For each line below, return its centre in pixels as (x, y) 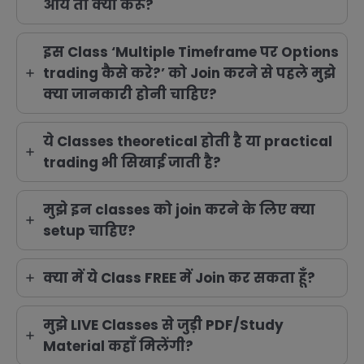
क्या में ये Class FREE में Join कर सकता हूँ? (179, 278)
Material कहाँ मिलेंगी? (118, 347)
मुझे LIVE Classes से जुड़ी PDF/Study (163, 325)
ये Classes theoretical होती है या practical (188, 142)
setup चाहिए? (89, 231)
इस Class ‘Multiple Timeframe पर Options (191, 52)
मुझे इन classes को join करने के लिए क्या (179, 210)
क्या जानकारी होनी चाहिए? (130, 95)
